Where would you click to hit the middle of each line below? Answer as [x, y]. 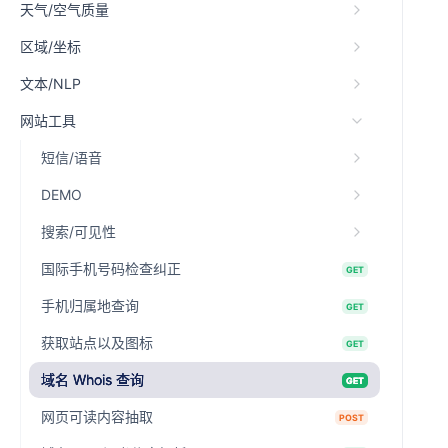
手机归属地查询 [90, 305]
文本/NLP [50, 83]
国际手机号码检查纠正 [111, 268]
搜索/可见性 [78, 231]
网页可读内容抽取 [97, 416]
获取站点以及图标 [97, 342]
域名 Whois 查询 [92, 379]
